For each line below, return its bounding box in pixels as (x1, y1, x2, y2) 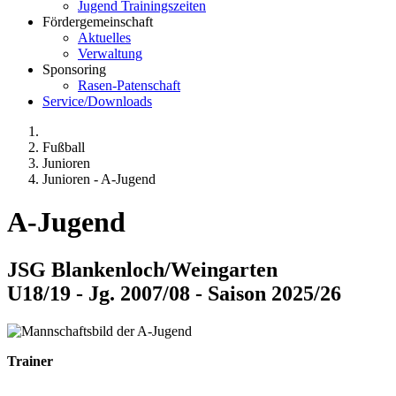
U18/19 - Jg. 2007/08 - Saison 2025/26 (7, 281, 341, 305)
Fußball (42, 140, 85, 155)
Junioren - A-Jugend (42, 171, 156, 187)
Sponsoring (42, 62, 106, 77)
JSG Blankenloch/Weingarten (7, 257, 278, 281)
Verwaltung (78, 46, 142, 61)
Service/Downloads (42, 94, 152, 109)
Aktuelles (78, 30, 131, 45)
